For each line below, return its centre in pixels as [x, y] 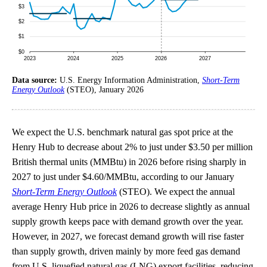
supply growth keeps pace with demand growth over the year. [128, 221]
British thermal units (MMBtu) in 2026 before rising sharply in [129, 162]
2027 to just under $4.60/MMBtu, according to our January [123, 177]
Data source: [36, 80]
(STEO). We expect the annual [176, 192]
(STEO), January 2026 [104, 90]
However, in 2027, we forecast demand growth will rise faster [128, 236]
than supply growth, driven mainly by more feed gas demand [126, 251]
